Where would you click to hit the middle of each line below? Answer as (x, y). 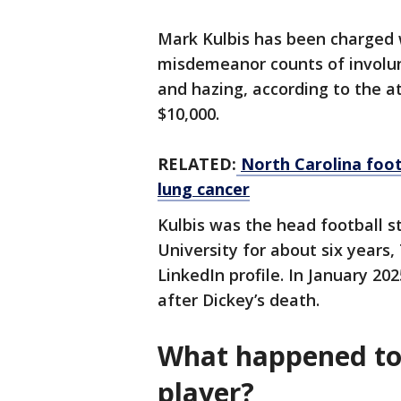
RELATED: (197, 164)
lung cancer (204, 189)
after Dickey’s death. (239, 300)
